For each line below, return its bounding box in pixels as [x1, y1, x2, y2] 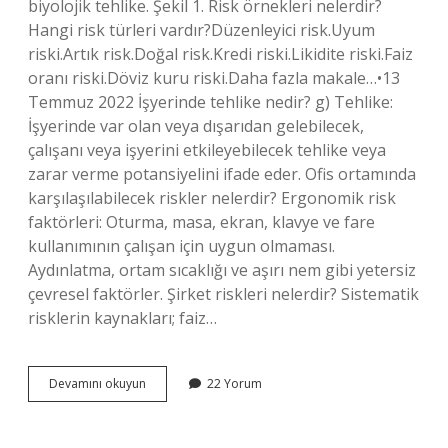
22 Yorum [207, 375, 262, 392]
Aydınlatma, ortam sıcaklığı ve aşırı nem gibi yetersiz [28, 259, 416, 281]
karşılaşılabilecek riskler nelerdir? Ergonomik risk [28, 187, 396, 209]
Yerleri [145, 392, 182, 409]
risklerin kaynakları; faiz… [28, 307, 217, 329]
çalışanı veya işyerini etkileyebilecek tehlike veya [28, 139, 386, 161]
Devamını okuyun [49, 375, 146, 392]
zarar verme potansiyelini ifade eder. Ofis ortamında [28, 163, 416, 185]
